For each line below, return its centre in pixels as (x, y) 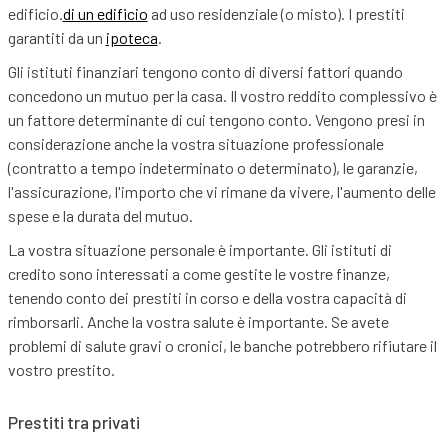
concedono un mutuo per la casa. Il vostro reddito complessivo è (222, 96)
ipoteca (131, 38)
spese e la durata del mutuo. (100, 216)
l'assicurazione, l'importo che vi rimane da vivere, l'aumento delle (221, 192)
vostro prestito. (61, 370)
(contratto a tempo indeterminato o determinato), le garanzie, (212, 168)
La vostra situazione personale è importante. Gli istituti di (199, 250)
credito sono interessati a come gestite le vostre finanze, (198, 274)
